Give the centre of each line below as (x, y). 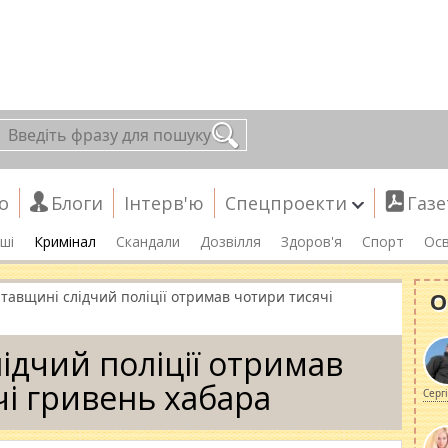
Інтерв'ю (164, 203)
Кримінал (65, 241)
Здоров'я (311, 241)
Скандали (148, 241)
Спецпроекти (286, 203)
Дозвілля (230, 241)
